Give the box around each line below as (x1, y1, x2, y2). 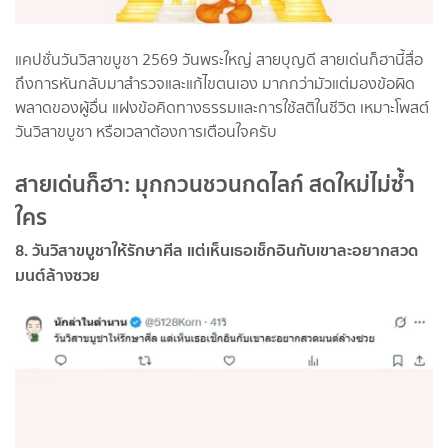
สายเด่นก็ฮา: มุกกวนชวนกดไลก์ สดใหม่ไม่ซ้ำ (15, 165, 415, 202)
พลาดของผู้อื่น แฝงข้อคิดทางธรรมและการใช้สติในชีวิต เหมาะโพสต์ (15, 95, 429, 119)
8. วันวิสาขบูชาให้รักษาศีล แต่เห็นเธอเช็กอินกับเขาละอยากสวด (15, 236, 418, 263)
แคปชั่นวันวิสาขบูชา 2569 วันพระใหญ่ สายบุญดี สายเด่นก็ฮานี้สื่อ (15, 47, 423, 71)
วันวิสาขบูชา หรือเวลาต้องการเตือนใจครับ (15, 119, 277, 143)
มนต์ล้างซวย (15, 261, 100, 288)
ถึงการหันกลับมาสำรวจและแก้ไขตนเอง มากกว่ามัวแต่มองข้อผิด (15, 71, 415, 95)
